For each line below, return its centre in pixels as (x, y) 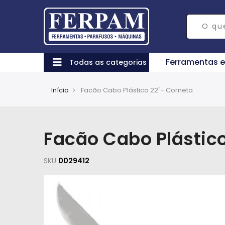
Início (60, 90)
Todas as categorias (108, 62)
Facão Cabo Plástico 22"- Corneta (136, 90)
